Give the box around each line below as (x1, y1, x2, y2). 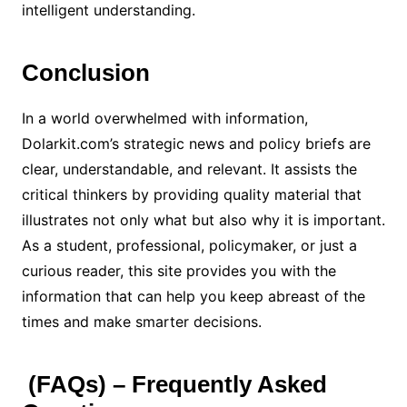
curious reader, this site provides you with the (21, 261, 336, 280)
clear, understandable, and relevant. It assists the (21, 159, 357, 178)
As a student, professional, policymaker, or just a (21, 235, 357, 254)
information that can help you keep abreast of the (21, 286, 365, 305)
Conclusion (21, 58, 150, 86)
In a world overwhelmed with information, (21, 108, 308, 127)
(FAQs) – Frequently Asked (21, 370, 327, 398)
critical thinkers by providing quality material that (21, 184, 362, 203)
